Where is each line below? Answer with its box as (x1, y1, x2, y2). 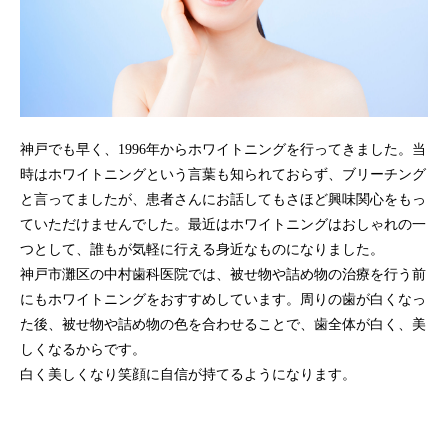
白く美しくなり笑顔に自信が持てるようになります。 (20, 367, 356, 383)
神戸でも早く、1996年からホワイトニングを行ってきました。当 (20, 142, 426, 158)
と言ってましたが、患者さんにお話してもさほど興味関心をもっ (20, 192, 426, 208)
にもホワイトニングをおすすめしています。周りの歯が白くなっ (20, 292, 426, 308)
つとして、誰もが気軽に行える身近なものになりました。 (20, 242, 384, 258)
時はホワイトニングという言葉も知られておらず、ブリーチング (20, 167, 426, 183)
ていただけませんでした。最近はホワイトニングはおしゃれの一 (20, 217, 426, 233)
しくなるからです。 (20, 342, 146, 358)
